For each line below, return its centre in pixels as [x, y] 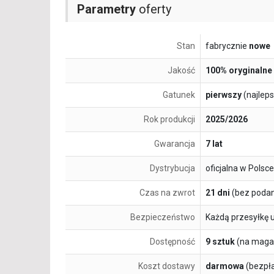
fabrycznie [227, 46]
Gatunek [179, 95]
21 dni [218, 193]
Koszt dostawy [167, 266]
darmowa [225, 266]
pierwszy [224, 95]
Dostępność [172, 242]
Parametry [106, 9]
